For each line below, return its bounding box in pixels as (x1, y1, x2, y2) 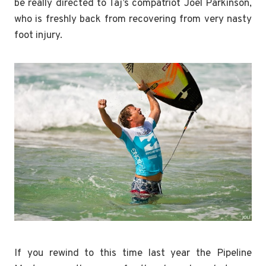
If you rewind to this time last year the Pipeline (14, 246, 252, 260)
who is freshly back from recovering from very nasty (14, 12, 252, 26)
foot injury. (14, 28, 62, 42)
